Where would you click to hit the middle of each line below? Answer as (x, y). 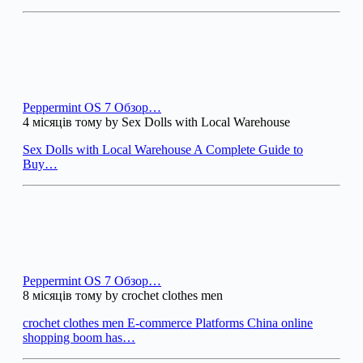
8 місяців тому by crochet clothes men (123, 296)
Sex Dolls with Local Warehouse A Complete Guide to (163, 150)
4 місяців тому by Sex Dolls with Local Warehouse (156, 122)
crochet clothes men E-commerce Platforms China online (168, 323)
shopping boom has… (79, 338)
